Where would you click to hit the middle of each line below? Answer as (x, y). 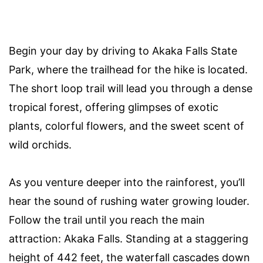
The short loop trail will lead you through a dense (131, 89)
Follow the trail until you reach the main (107, 220)
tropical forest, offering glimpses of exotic (114, 107)
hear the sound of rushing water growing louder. (129, 201)
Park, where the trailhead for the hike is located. (128, 70)
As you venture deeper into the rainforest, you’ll (127, 183)
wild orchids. (40, 145)
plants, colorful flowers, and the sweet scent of (127, 126)
